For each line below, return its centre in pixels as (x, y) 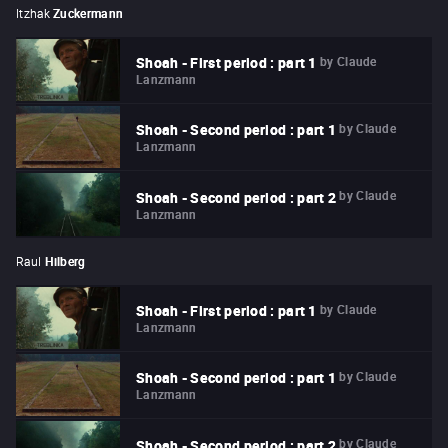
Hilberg (65, 260)
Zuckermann (88, 12)
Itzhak (33, 12)
